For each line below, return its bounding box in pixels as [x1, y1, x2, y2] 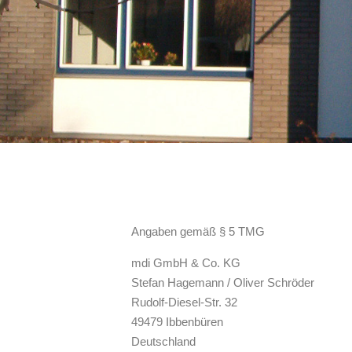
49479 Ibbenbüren [131, 315, 223, 328]
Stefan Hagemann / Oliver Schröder [131, 276, 314, 289]
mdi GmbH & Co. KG [131, 256, 240, 269]
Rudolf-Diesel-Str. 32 [131, 295, 237, 309]
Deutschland [131, 335, 196, 348]
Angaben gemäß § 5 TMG [131, 225, 265, 238]
